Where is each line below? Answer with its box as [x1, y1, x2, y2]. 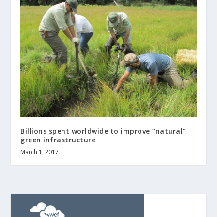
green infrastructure [20, 135, 96, 145]
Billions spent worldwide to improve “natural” [20, 126, 186, 136]
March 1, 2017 [20, 148, 59, 156]
